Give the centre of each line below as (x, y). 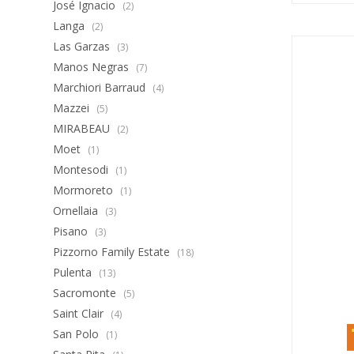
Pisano (72, 231)
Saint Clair (80, 313)
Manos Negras (93, 67)
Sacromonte (87, 293)
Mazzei (73, 108)
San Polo (78, 334)
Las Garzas (83, 46)
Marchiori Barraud (101, 87)
